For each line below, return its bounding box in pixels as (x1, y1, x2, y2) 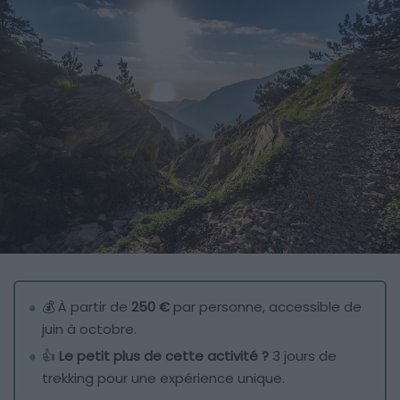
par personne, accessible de (170, 297, 362, 317)
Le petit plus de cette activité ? (59, 346, 269, 366)
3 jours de (269, 346, 337, 366)
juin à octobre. (42, 320, 137, 339)
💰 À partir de (42, 297, 131, 317)
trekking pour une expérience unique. (42, 369, 285, 388)
